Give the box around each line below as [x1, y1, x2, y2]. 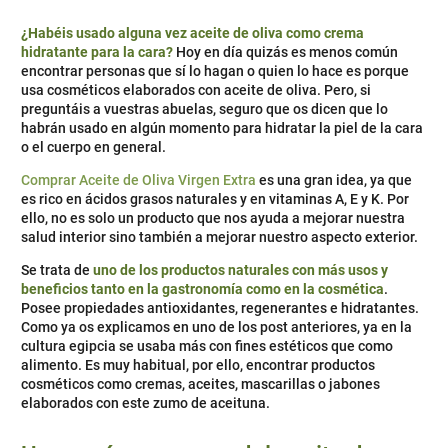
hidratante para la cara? [21, 44, 173, 61]
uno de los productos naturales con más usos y [93, 262, 388, 279]
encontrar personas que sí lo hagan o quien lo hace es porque [21, 63, 409, 80]
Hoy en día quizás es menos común [173, 44, 398, 61]
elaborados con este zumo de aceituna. [21, 395, 270, 412]
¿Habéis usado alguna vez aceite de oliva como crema [21, 25, 364, 42]
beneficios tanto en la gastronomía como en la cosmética [21, 281, 384, 298]
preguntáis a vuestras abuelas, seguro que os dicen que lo [21, 101, 388, 118]
